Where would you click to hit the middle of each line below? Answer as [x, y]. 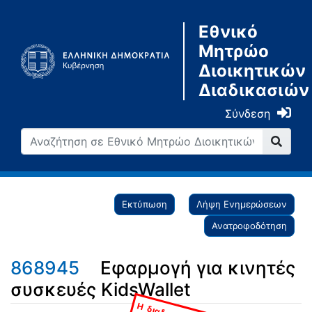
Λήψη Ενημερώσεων [242, 204]
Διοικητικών [252, 71]
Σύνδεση [248, 114]
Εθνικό [228, 32]
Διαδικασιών [253, 90]
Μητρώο [233, 51]
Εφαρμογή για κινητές [198, 268]
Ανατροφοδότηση [249, 226]
